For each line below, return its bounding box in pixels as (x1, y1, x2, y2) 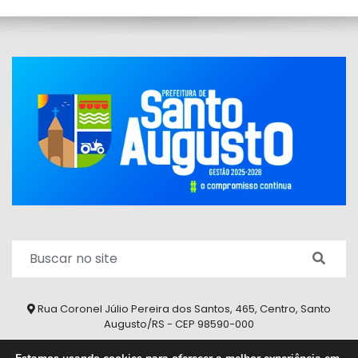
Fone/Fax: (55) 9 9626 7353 (113, 340, 255, 356)
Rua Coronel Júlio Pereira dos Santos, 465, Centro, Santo (35, 300, 331, 316)
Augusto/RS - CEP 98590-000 (104, 316, 254, 332)
